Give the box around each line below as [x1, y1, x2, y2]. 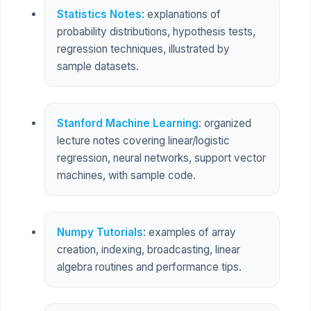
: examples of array [142, 226, 236, 239]
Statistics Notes [56, 7, 142, 21]
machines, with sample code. [56, 168, 196, 182]
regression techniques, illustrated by [56, 42, 230, 56]
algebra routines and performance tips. [56, 260, 242, 274]
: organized [198, 116, 251, 130]
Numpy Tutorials [56, 226, 143, 239]
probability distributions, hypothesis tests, [56, 24, 255, 38]
